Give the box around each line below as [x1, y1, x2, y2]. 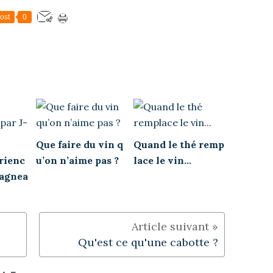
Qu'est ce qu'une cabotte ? [78, 235, 218, 249]
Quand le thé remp [133, 138, 224, 151]
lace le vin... [133, 154, 191, 166]
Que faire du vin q [36, 138, 124, 151]
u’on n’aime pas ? [36, 154, 119, 166]
